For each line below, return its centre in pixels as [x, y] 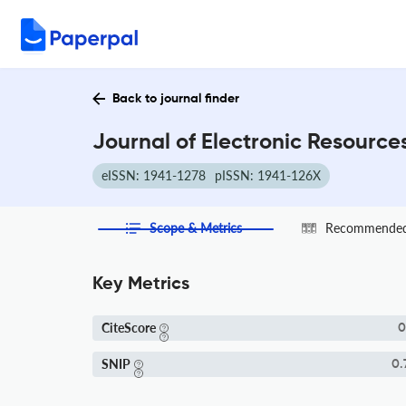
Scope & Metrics [196, 228]
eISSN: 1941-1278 [154, 175]
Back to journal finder [176, 99]
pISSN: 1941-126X [268, 175]
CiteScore [129, 328]
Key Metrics [141, 285]
